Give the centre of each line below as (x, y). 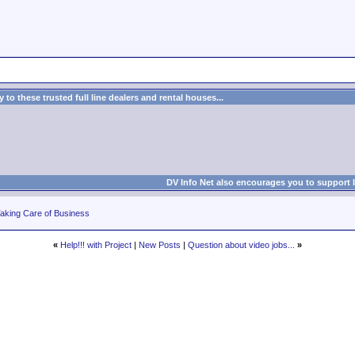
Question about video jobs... (241, 245)
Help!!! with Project (96, 245)
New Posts (160, 245)
